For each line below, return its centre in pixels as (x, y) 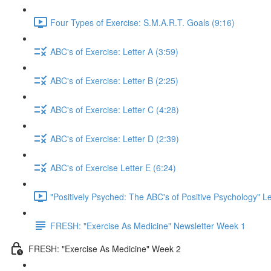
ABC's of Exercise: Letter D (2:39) (115, 138)
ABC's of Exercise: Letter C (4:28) (115, 109)
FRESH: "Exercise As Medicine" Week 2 (105, 248)
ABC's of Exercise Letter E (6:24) (113, 167)
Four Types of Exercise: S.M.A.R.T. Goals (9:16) (142, 22)
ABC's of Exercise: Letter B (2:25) (114, 80)
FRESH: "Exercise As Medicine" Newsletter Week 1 (148, 225)
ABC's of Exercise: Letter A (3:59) (114, 51)
